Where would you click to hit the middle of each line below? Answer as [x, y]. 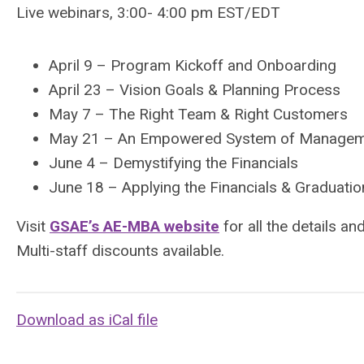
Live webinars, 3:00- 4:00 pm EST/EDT [148, 13]
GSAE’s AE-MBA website [134, 226]
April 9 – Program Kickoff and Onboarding [193, 65]
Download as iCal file [87, 320]
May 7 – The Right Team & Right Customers [198, 114]
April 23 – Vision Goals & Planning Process [195, 90]
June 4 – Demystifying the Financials [173, 163]
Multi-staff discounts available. [120, 251]
